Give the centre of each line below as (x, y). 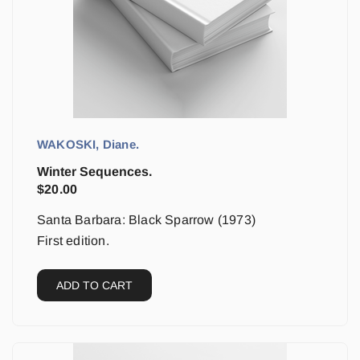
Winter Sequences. (94, 172)
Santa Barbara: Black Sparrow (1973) (146, 220)
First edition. (73, 241)
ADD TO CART (94, 285)
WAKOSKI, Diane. (88, 144)
